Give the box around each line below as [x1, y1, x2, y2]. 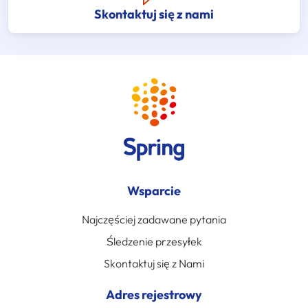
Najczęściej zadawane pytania [82, 212, 226, 227]
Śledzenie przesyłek [106, 234, 202, 249]
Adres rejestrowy [106, 287, 202, 303]
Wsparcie [127, 183, 181, 199]
